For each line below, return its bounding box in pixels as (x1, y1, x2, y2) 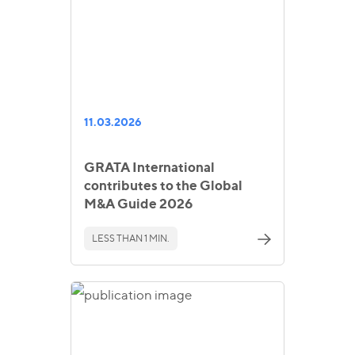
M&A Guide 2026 (84, 195, 193, 212)
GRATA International (84, 158, 215, 175)
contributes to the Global (84, 177, 242, 193)
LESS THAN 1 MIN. (92, 232, 170, 245)
